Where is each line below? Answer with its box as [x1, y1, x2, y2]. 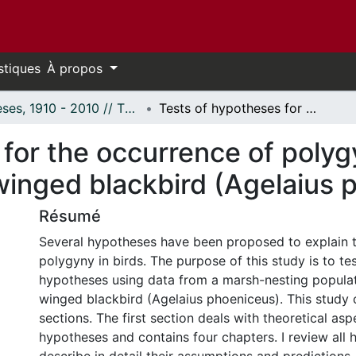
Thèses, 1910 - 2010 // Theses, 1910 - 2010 [125, 100, 135, 116]
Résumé [39, 207, 101, 226]
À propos [47, 60, 106, 76]
